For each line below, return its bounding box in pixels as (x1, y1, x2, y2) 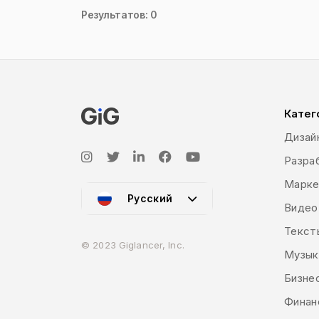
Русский (127, 192, 173, 204)
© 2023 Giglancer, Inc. (81, 239, 184, 251)
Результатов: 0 (81, 9, 158, 21)
